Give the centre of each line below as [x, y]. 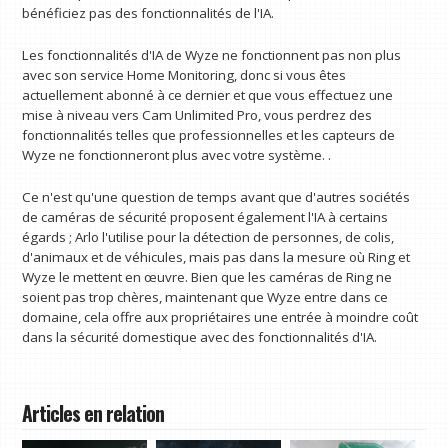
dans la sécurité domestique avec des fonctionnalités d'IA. [200, 336]
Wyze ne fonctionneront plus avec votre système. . [177, 155]
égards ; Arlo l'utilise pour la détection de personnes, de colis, [208, 236]
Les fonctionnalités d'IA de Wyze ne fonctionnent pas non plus [212, 55]
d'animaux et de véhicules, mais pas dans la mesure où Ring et [216, 256]
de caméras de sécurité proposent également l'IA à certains [205, 216]
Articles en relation [93, 414]
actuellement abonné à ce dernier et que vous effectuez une [208, 95]
